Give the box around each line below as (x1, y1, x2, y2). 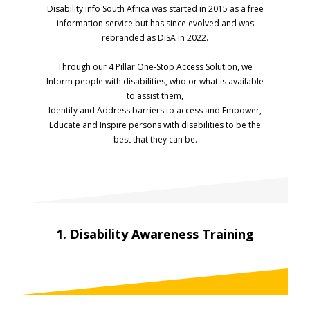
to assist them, (127, 90, 183, 102)
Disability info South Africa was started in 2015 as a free (46, 3, 264, 15)
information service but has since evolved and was (56, 17, 254, 30)
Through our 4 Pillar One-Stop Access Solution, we (57, 61, 253, 73)
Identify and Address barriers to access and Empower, (48, 104, 262, 117)
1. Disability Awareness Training (56, 225, 254, 242)
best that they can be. (113, 134, 197, 146)
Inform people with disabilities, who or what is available (46, 75, 264, 88)
